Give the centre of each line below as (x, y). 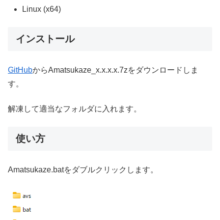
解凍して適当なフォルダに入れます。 (75, 109)
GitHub (20, 70)
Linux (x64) (42, 9)
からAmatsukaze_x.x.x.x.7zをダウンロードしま (115, 70)
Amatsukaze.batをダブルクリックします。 (83, 170)
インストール (45, 39)
